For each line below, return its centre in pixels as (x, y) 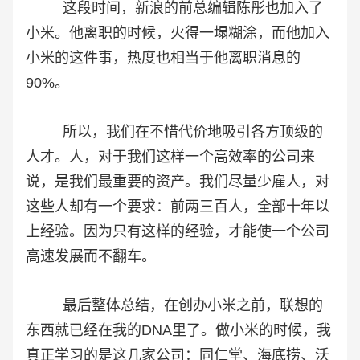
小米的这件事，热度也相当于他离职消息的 (163, 58)
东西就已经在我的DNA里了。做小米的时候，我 (178, 331)
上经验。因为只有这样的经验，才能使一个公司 (178, 232)
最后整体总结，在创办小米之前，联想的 (174, 306)
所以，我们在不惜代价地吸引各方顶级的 (174, 132)
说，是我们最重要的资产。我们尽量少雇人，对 (178, 182)
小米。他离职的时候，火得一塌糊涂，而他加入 (178, 33)
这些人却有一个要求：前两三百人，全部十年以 (178, 207)
